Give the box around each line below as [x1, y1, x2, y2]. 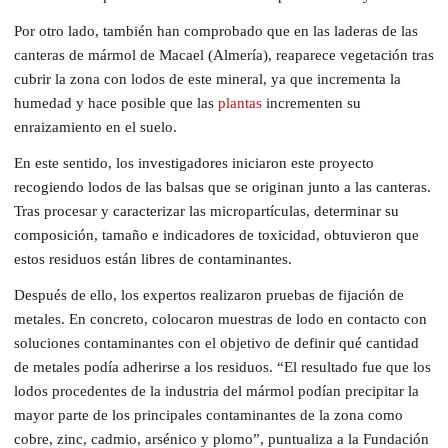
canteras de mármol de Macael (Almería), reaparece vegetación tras [14, 46, 434, 63]
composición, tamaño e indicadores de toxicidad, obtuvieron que [14, 226, 419, 243]
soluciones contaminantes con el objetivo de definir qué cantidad [14, 334, 419, 351]
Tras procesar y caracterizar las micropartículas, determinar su [14, 202, 399, 219]
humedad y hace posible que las [14, 94, 218, 111]
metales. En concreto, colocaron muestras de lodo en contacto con [14, 310, 427, 327]
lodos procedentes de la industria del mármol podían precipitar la [14, 382, 419, 399]
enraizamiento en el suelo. [14, 118, 177, 135]
